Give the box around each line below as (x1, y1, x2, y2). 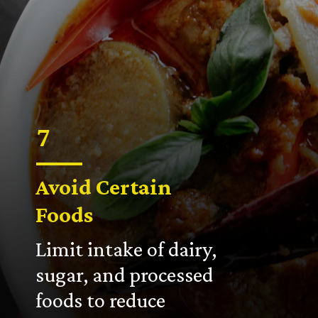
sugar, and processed (35, 262, 214, 287)
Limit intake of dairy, (35, 236, 217, 261)
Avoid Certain (35, 174, 177, 200)
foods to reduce (35, 287, 166, 312)
